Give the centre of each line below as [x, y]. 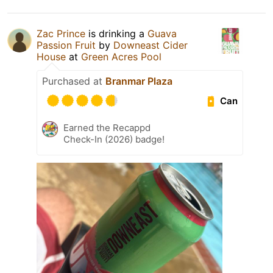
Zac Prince [61, 34]
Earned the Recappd [107, 128]
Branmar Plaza [139, 81]
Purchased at [74, 81]
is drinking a [116, 34]
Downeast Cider [151, 45]
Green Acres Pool [121, 57]
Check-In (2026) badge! [114, 140]
